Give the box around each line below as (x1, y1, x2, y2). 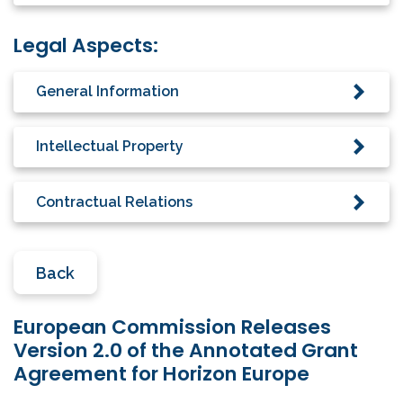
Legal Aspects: (13, 31, 158, 59)
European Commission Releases (13, 313, 331, 342)
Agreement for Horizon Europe (13, 360, 309, 389)
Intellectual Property (36, 138, 184, 156)
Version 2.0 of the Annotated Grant (13, 336, 358, 365)
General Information (36, 83, 179, 101)
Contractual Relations (36, 193, 193, 210)
